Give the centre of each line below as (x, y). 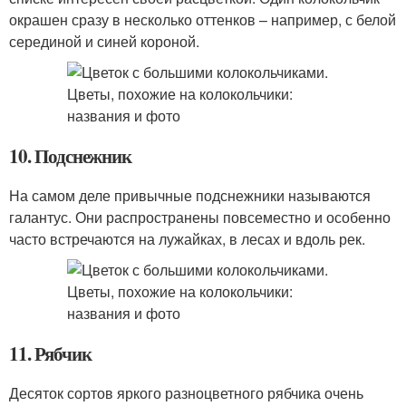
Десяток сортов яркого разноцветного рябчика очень (186, 393)
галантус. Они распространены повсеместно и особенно (200, 217)
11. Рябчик (50, 353)
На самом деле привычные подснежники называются (190, 195)
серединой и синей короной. (104, 41)
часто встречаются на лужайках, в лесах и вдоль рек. (187, 239)
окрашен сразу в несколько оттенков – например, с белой (203, 19)
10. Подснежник (71, 156)
